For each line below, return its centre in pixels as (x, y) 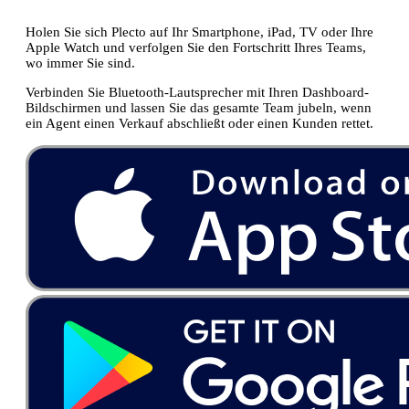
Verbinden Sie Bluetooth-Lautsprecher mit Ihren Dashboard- (197, 92)
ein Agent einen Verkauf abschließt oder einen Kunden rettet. (199, 123)
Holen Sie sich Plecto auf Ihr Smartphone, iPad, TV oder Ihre (199, 31)
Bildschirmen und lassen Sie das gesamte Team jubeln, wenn (199, 107)
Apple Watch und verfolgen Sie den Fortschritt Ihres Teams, (196, 47)
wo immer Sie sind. (80, 63)
